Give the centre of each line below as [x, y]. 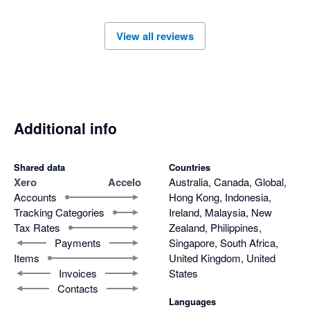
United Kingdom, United [222, 257]
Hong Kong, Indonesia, [220, 197]
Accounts [35, 197]
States [183, 273]
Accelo [125, 182]
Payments [77, 242]
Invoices [77, 273]
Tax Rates [37, 227]
